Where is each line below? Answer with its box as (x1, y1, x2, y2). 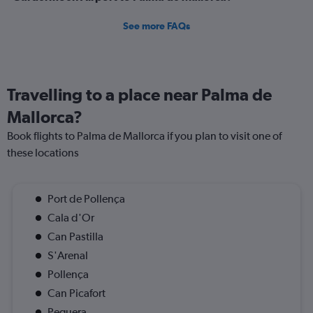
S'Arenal (48, 249, 88, 262)
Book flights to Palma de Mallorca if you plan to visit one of (7, 129, 282, 143)
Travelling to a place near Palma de (7, 85, 272, 104)
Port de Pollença (48, 192, 125, 205)
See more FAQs (123, 20, 190, 31)
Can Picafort (48, 286, 105, 300)
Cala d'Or (48, 211, 94, 224)
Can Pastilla (48, 230, 103, 243)
